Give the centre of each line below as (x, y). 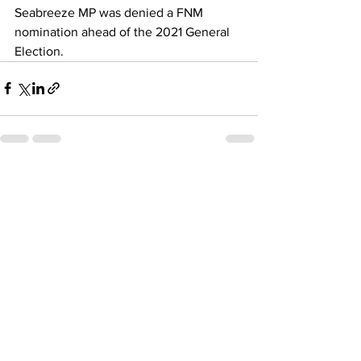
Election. (39, 51)
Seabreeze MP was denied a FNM (110, 12)
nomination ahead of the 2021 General (124, 31)
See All (241, 179)
